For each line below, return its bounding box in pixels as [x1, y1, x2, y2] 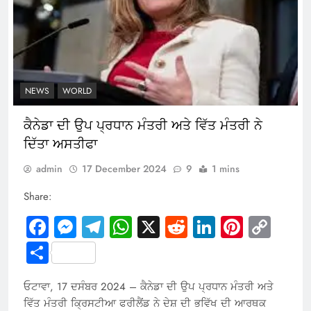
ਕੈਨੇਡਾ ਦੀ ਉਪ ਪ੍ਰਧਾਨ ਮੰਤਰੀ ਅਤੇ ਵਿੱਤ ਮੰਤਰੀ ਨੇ [24, 116, 262, 135]
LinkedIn [215, 211, 293, 244]
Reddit [187, 211, 247, 244]
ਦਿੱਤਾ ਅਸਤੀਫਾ [24, 135, 97, 154]
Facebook [49, 211, 137, 244]
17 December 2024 [82, 162, 167, 176]
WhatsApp [132, 211, 230, 244]
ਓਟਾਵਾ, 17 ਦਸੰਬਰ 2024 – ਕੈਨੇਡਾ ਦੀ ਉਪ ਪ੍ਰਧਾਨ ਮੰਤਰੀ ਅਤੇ [24, 279, 274, 295]
